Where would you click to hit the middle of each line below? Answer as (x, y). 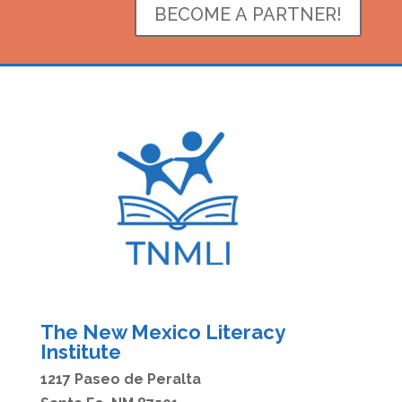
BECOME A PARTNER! (249, 15)
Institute (80, 352)
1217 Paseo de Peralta (120, 380)
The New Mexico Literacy (162, 332)
